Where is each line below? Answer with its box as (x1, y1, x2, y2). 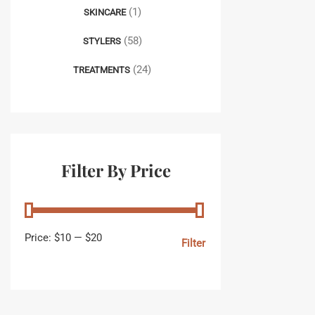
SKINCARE (83, 7, 126, 18)
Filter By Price (60, 159, 171, 181)
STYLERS (82, 36, 121, 46)
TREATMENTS (73, 65, 130, 75)
